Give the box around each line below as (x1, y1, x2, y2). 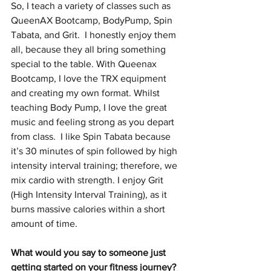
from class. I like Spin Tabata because (11, 131, 173, 142)
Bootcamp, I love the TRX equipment (11, 73, 169, 84)
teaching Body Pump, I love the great (11, 102, 169, 113)
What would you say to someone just (11, 247, 168, 258)
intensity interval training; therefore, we (11, 160, 180, 171)
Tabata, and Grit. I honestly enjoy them (11, 30, 178, 41)
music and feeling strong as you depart (11, 117, 177, 128)
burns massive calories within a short (11, 204, 168, 215)
